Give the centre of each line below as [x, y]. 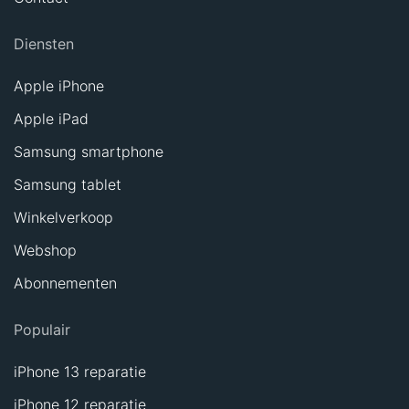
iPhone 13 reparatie [80, 372]
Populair [42, 330]
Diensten [44, 44]
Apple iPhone [59, 86]
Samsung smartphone [89, 152]
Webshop [45, 250]
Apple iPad [51, 119]
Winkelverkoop [63, 217]
